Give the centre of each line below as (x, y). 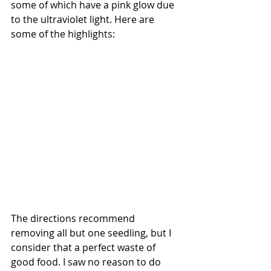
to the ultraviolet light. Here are (84, 19)
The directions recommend (74, 218)
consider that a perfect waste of (84, 247)
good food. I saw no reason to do (87, 262)
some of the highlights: (63, 34)
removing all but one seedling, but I (92, 233)
